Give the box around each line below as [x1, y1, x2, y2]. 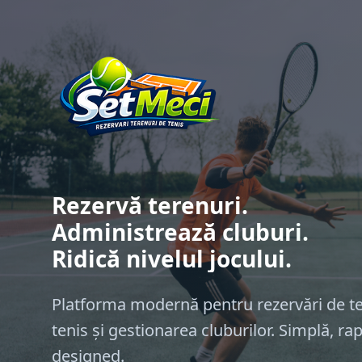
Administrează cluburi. [52, 217, 309, 247]
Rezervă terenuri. [52, 190, 248, 221]
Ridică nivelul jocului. [52, 243, 292, 274]
